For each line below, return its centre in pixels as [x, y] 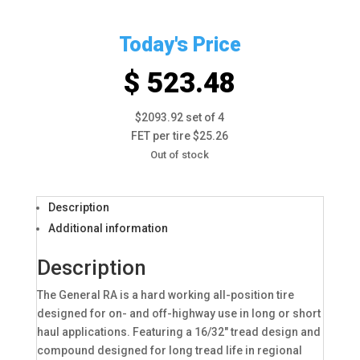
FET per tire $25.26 [180, 136]
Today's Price [180, 45]
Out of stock [180, 155]
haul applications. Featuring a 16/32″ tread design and [178, 332]
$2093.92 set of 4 [180, 117]
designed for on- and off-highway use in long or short [178, 313]
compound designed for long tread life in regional [169, 350]
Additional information [108, 228]
